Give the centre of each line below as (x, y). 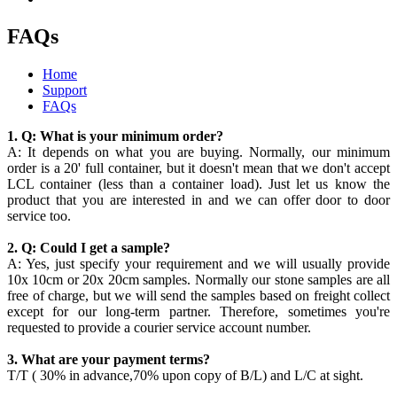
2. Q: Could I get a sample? (90, 247)
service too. (39, 215)
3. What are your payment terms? (109, 359)
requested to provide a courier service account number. (159, 327)
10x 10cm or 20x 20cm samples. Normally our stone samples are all (198, 279)
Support (65, 90)
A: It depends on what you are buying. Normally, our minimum (198, 152)
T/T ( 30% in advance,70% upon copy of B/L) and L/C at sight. (185, 375)
